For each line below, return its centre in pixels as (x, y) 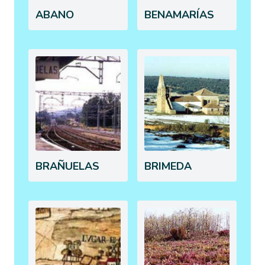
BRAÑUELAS (67, 166)
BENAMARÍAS (179, 14)
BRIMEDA (168, 166)
